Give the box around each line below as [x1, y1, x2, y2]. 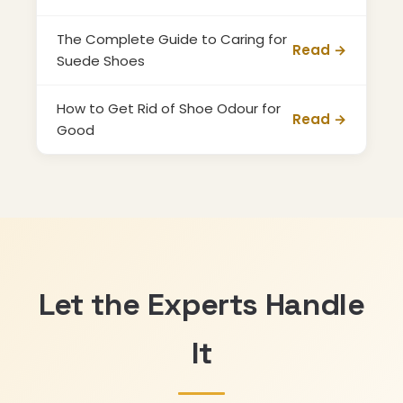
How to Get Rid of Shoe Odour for [57, 99, 281, 118]
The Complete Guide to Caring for [57, 30, 287, 49]
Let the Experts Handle [38, 285, 365, 324]
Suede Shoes [57, 51, 145, 70]
